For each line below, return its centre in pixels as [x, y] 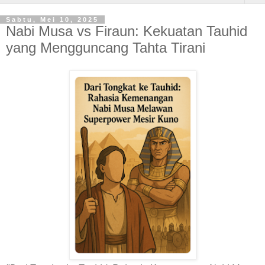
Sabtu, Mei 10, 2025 [52, 20]
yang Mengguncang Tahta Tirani [106, 48]
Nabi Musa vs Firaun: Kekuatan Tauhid [127, 31]
